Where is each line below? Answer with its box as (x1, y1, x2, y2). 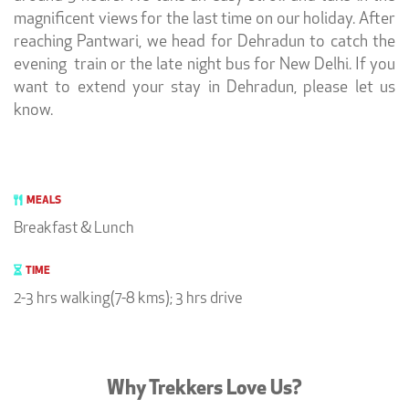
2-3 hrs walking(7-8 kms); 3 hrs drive (14, 291, 243, 308)
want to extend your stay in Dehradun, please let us (14, 79, 395, 98)
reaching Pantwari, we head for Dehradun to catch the (14, 34, 395, 52)
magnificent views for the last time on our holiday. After (14, 11, 395, 29)
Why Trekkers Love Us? (107, 379, 302, 401)
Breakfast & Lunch (14, 221, 134, 237)
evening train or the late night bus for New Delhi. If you (14, 57, 395, 75)
